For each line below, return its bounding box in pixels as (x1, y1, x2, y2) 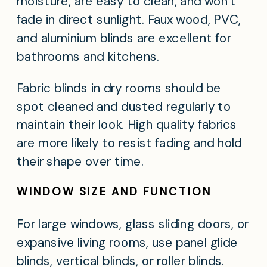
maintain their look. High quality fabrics (17, 116, 237, 133)
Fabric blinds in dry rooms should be (17, 79, 222, 97)
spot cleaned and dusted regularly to (17, 98, 231, 115)
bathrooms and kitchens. (17, 48, 160, 65)
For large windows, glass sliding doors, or (17, 216, 249, 233)
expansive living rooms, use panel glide (17, 234, 238, 251)
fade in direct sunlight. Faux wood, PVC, (17, 11, 241, 29)
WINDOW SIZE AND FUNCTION (17, 185, 212, 200)
